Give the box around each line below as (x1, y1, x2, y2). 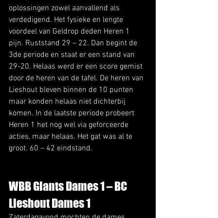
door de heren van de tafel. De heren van (9, 73, 145, 83)
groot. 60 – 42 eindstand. (9, 143, 92, 153)
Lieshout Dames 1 (9, 196, 91, 210)
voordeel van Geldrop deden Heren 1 (9, 26, 132, 36)
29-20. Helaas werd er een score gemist (9, 61, 145, 72)
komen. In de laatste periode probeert (9, 108, 136, 118)
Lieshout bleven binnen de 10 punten (9, 85, 135, 95)
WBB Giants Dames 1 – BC (9, 179, 129, 193)
